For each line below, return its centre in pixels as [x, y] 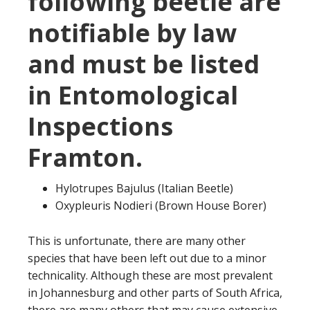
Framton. [85, 157]
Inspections [100, 126]
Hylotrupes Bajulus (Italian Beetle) [144, 188]
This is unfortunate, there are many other [137, 240]
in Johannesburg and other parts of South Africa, [155, 292]
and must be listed [144, 64]
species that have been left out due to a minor [147, 258]
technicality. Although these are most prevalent [150, 275]
